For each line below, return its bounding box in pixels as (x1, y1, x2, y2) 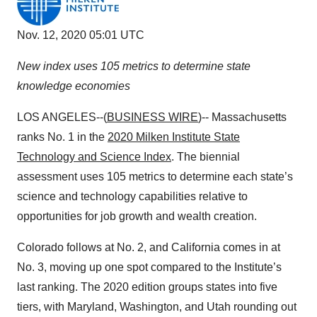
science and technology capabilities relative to (17, 190, 248, 202)
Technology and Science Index (17, 151, 171, 163)
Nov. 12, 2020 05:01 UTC (17, 29, 144, 41)
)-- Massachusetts (198, 111, 287, 123)
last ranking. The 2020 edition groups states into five (17, 281, 277, 293)
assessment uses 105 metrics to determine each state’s (17, 171, 293, 183)
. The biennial (171, 151, 240, 163)
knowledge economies (17, 80, 130, 92)
